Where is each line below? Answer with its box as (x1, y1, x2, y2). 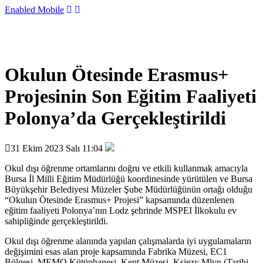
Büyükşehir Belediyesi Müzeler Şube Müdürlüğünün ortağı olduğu (5, 184, 252, 194)
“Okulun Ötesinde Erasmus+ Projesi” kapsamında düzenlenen (5, 194, 234, 205)
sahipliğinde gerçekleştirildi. (5, 215, 108, 226)
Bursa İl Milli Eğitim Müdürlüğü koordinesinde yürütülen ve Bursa (5, 173, 252, 184)
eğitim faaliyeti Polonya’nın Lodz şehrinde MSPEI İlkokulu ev (5, 205, 237, 215)
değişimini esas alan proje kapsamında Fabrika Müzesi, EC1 (5, 246, 227, 257)
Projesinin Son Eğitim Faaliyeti (5, 86, 257, 107)
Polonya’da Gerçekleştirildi (5, 107, 226, 129)
